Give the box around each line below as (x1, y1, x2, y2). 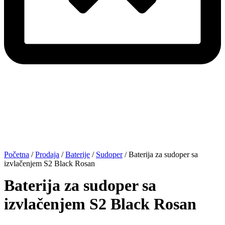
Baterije (65, 150, 90, 159)
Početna (4, 150, 29, 159)
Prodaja (35, 150, 59, 159)
